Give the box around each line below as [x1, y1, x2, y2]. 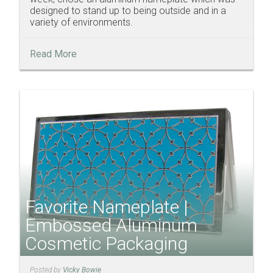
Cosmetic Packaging [25, 232, 188, 254]
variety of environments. [30, 16, 133, 29]
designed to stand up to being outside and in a [30, 5, 226, 17]
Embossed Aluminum [25, 214, 197, 236]
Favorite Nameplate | [25, 196, 188, 218]
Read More [30, 48, 77, 60]
